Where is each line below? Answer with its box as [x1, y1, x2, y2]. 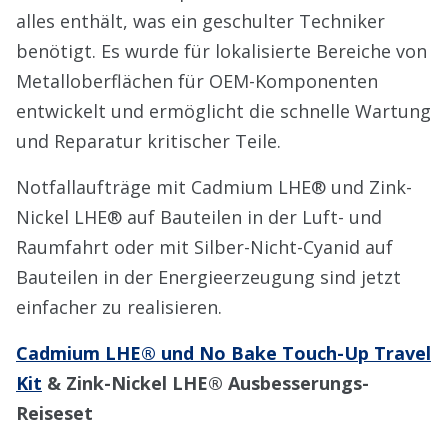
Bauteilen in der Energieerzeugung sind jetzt [16, 265, 401, 289]
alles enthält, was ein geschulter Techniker [16, 9, 385, 33]
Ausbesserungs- [228, 371, 369, 395]
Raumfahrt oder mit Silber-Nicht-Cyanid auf [16, 235, 393, 259]
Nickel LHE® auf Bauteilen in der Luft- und [16, 205, 382, 229]
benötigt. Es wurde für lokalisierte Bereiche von [16, 39, 427, 63]
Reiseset [16, 401, 93, 425]
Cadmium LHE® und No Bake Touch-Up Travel [16, 341, 431, 365]
